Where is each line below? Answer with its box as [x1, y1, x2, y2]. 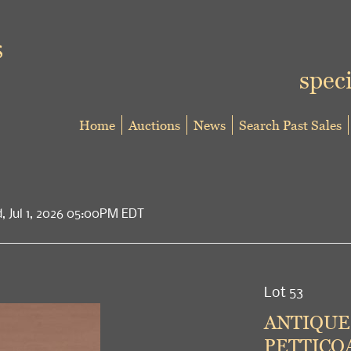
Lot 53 [263, 281, 303, 301]
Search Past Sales [239, 116, 342, 134]
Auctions [128, 116, 180, 134]
